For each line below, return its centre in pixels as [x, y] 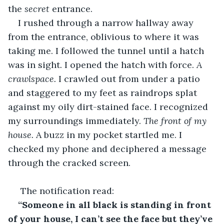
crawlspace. [33, 78]
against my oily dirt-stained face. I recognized [109, 106]
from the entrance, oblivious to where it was [105, 36]
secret [37, 8]
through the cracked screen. [69, 162]
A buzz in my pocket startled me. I [109, 134]
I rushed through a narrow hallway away [107, 22]
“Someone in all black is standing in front [116, 204]
